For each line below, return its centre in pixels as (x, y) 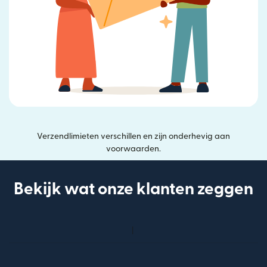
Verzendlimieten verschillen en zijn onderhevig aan (133, 136)
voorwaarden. (133, 149)
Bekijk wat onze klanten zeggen (133, 189)
